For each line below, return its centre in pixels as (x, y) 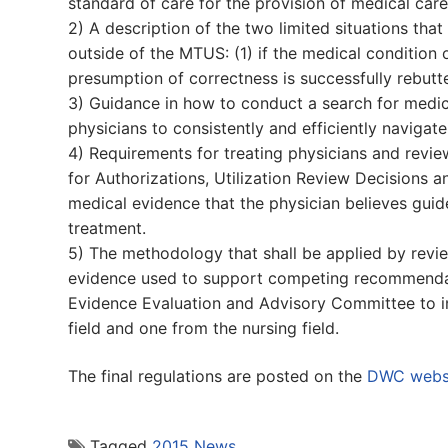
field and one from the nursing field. (203, 327)
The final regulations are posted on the (217, 375)
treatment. (107, 227)
